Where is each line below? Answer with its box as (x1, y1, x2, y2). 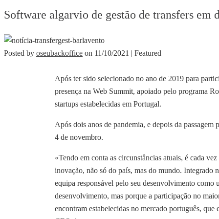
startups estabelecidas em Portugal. (55, 99, 161, 108)
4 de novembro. (55, 132, 103, 141)
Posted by (4, 48, 36, 57)
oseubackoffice (36, 48, 83, 57)
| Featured (131, 48, 161, 57)
